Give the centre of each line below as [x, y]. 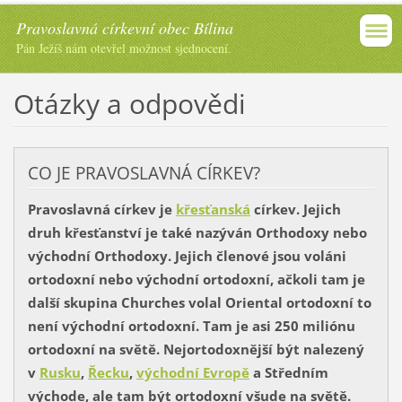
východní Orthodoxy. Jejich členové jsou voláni [187, 256]
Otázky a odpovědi [129, 103]
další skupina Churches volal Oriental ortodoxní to [199, 303]
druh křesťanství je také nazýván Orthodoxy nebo [197, 233]
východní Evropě [192, 373]
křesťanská [213, 210]
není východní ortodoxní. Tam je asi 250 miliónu [191, 326]
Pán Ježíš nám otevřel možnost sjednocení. [124, 48]
